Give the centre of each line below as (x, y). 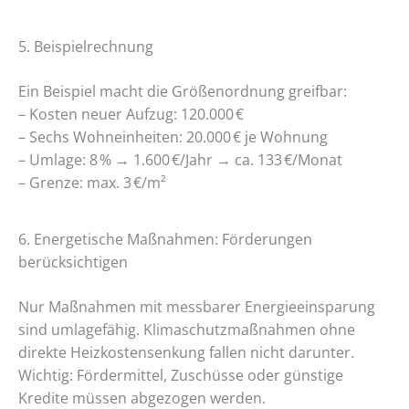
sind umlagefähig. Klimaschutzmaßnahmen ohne (187, 330)
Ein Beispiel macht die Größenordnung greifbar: (183, 91)
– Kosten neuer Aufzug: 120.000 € (131, 114)
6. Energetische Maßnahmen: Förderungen (165, 239)
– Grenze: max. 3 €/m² (92, 182)
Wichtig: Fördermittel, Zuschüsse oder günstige (181, 375)
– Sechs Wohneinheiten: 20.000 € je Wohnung (173, 136)
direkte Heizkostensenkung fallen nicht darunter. (186, 352)
